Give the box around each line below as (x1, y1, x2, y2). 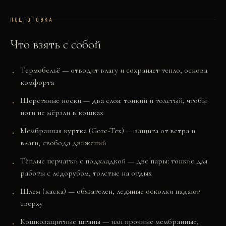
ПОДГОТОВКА (10, 17, 53, 23)
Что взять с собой (10, 36, 101, 52)
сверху (20, 198, 43, 208)
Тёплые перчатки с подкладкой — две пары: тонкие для (20, 156, 207, 166)
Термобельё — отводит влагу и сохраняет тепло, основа (20, 65, 207, 75)
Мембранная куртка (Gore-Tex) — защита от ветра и (20, 126, 195, 136)
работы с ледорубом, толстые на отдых (20, 168, 152, 178)
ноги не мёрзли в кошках (20, 107, 103, 118)
